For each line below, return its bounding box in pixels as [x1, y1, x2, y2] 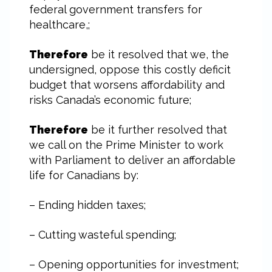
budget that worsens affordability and [29, 78, 225, 91]
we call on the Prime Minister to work [29, 138, 223, 151]
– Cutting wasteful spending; [29, 228, 176, 241]
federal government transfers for [29, 3, 202, 16]
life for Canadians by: [29, 169, 138, 182]
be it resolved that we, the [88, 48, 229, 61]
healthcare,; [29, 18, 90, 31]
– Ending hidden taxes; [29, 199, 146, 211]
